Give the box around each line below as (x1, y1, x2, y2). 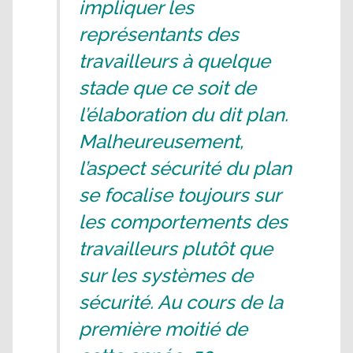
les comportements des (79, 210, 288, 233)
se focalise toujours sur (79, 183, 281, 206)
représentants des (79, 22, 239, 46)
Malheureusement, (79, 129, 243, 153)
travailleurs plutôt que (79, 236, 273, 260)
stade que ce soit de (79, 76, 256, 99)
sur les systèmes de (79, 263, 253, 287)
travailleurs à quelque (79, 49, 270, 72)
